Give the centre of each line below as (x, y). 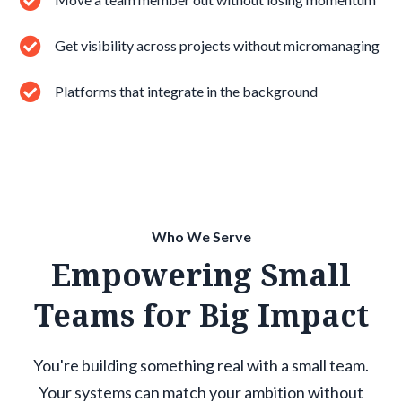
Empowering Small (201, 275)
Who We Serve (201, 237)
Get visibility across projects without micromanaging (218, 46)
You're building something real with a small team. (201, 366)
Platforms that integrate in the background (187, 92)
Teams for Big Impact (201, 315)
